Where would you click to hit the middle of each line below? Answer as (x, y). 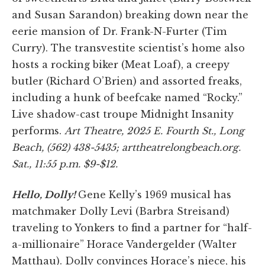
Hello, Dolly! (45, 194)
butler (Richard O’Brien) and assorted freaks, (127, 81)
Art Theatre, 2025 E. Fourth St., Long (154, 130)
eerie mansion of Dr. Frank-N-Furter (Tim (119, 31)
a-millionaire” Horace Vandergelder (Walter (124, 244)
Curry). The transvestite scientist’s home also (128, 48)
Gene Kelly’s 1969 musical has (155, 194)
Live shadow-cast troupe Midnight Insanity (123, 114)
